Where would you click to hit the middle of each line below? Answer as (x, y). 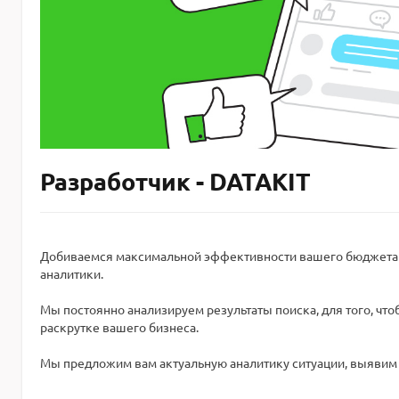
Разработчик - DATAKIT (175, 181)
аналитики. (72, 274)
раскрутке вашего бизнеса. (119, 327)
